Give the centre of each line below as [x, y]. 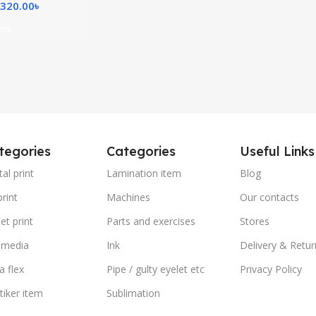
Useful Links [277, 151]
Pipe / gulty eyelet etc [156, 269]
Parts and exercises [151, 221]
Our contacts [269, 197]
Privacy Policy [271, 269]
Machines [129, 197]
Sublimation [134, 293]
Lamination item [144, 173]
